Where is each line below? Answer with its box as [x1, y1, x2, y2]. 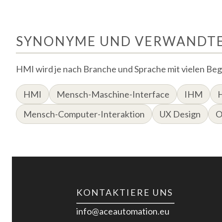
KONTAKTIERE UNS [76, 186, 173, 198]
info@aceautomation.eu [76, 205, 169, 217]
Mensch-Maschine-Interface [56, 88, 169, 100]
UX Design [160, 108, 201, 119]
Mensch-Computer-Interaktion [23, 108, 145, 119]
